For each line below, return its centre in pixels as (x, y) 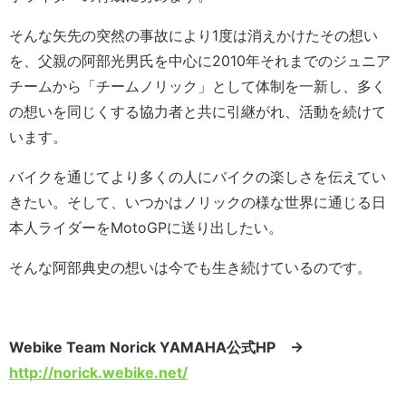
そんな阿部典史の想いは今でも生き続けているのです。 (190, 268)
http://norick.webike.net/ (98, 373)
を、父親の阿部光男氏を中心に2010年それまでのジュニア (200, 61)
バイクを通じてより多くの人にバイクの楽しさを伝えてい (198, 177)
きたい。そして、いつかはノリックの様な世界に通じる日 (198, 203)
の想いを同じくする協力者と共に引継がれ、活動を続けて (198, 112)
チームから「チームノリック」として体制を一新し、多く (198, 87)
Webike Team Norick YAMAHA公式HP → (164, 348)
